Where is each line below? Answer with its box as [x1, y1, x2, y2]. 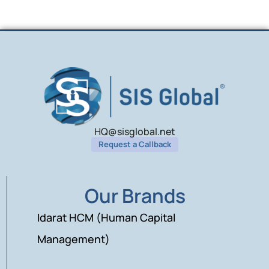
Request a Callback [98, 138, 171, 150]
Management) [37, 231, 110, 246]
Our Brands [84, 182, 186, 209]
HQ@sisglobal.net [94, 124, 175, 138]
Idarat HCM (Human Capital [37, 210, 176, 225]
